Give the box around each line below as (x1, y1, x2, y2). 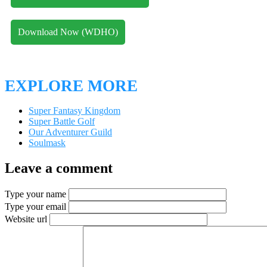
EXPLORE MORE (5, 76, 138, 95)
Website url (5, 213, 47, 224)
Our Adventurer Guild (29, 126, 112, 137)
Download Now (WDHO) (18, 27, 118, 38)
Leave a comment (5, 160, 113, 176)
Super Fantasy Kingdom (29, 105, 120, 116)
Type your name (5, 188, 66, 199)
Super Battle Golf (29, 116, 95, 126)
